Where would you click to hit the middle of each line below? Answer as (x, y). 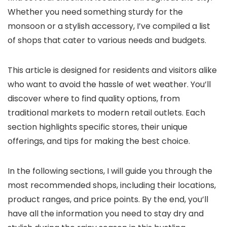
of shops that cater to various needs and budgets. (107, 40)
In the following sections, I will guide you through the (110, 171)
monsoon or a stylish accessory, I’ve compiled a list (109, 26)
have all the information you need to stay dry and (106, 213)
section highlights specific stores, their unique (98, 127)
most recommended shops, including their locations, (112, 185)
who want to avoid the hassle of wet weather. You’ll (109, 84)
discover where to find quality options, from (94, 98)
